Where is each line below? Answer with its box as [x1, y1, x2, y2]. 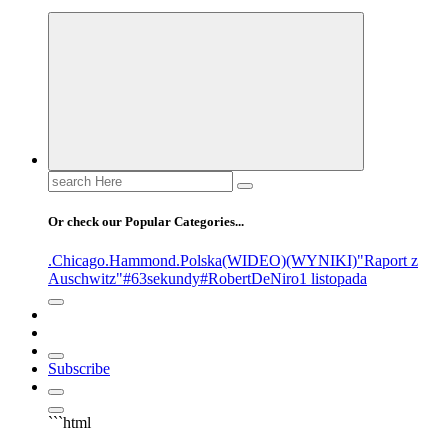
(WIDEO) [222, 251, 286, 269]
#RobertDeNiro [200, 269, 299, 287]
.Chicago [48, 251, 105, 269]
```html [48, 413, 91, 431]
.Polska [176, 251, 222, 269]
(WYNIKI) [286, 251, 357, 269]
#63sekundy [123, 269, 200, 287]
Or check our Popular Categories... [48, 213, 244, 229]
